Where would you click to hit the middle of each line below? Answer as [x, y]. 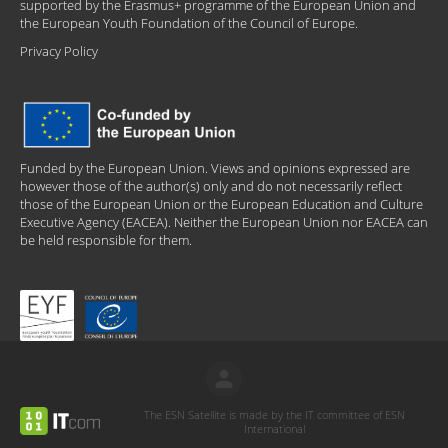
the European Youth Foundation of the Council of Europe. [189, 23]
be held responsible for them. [106, 240]
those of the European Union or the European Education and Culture [221, 204]
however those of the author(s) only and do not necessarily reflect [211, 186]
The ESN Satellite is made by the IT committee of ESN [274, 414]
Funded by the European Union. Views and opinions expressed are [215, 168]
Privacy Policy [59, 51]
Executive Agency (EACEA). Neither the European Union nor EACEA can [224, 222]
